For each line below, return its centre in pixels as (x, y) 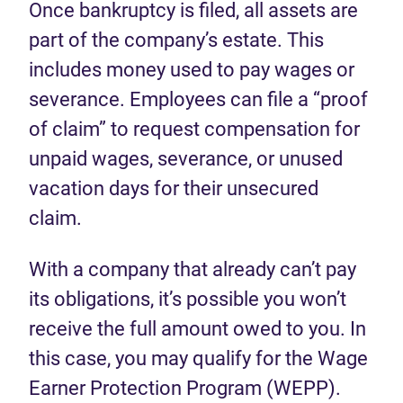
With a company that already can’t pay (193, 269)
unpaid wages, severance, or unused (186, 159)
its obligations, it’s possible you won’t (188, 299)
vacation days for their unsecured (174, 188)
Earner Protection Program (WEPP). (185, 388)
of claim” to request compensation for (194, 129)
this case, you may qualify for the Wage (198, 358)
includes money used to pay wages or (192, 70)
